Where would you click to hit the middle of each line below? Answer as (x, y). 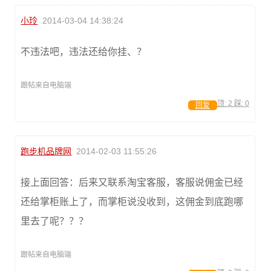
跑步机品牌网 (46, 151)
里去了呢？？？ (55, 221)
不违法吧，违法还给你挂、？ (84, 51)
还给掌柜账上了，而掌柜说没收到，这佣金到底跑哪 (132, 201)
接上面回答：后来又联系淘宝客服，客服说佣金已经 (132, 182)
